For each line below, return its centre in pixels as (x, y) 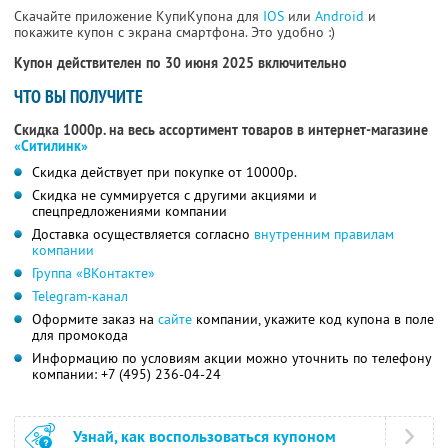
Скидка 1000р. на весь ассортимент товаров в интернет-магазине (221, 130)
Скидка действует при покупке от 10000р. (164, 172)
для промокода (80, 335)
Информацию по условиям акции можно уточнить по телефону (232, 358)
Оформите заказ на (95, 319)
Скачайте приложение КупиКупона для (138, 16)
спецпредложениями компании (129, 211)
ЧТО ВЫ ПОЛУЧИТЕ (78, 97)
